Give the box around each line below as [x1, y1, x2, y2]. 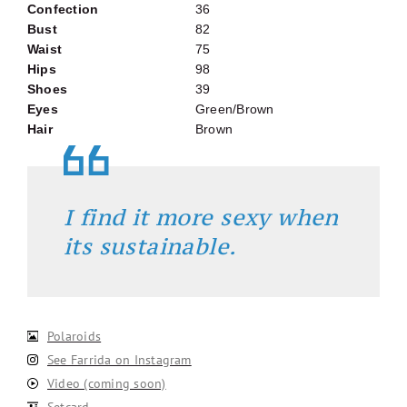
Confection [27, 2, 99, 17]
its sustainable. [64, 232, 237, 262]
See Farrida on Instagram [47, 352, 192, 369]
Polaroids [47, 328, 102, 345]
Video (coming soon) [47, 375, 166, 392]
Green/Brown [195, 102, 274, 117]
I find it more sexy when [64, 203, 339, 233]
